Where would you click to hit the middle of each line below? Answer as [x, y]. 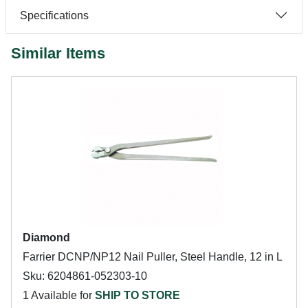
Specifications [54, 15]
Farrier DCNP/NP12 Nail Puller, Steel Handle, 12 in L [153, 257]
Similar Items [58, 53]
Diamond [46, 238]
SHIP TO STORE [137, 295]
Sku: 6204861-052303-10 [85, 276]
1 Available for [59, 295]
